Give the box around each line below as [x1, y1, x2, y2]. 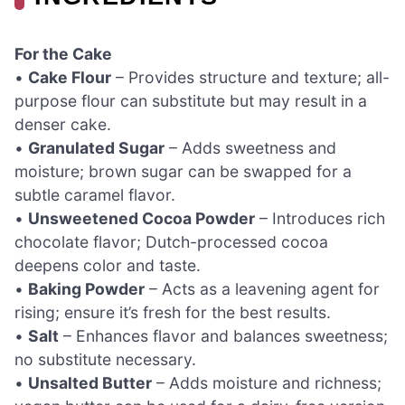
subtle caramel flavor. [14, 184, 175, 204]
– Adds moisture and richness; [152, 372, 381, 392]
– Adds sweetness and [165, 137, 336, 157]
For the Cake [14, 43, 112, 63]
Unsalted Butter [28, 372, 152, 392]
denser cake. [14, 114, 111, 134]
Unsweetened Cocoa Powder [28, 208, 255, 228]
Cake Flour [28, 67, 111, 87]
